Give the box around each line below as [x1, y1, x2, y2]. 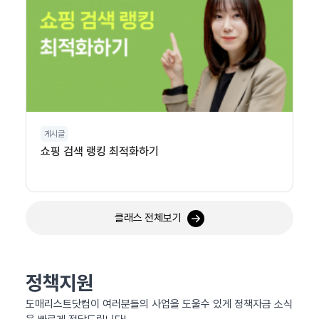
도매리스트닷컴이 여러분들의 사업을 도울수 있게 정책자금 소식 [26, 297, 293, 310]
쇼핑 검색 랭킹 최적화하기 [41, 144, 159, 158]
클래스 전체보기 [115, 211, 182, 224]
